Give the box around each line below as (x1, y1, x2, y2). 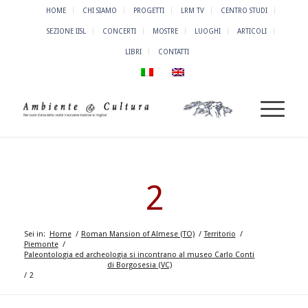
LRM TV (181, 6, 205, 14)
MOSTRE (153, 27, 179, 35)
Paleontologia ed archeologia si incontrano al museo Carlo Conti (24, 250, 255, 260)
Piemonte (23, 240, 58, 250)
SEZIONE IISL (47, 27, 87, 35)
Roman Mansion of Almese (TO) (80, 230, 195, 239)
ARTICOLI (237, 27, 267, 35)
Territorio (203, 230, 236, 239)
